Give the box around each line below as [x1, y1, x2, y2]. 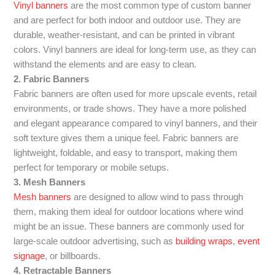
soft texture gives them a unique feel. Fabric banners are [14, 133, 239, 143]
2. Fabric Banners [14, 74, 90, 84]
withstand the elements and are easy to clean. [14, 59, 197, 69]
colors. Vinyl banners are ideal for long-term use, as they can [14, 44, 257, 55]
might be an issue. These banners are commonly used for [14, 221, 245, 231]
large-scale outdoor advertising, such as [14, 236, 176, 246]
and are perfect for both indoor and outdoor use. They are [14, 15, 241, 25]
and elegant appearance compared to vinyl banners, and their [14, 118, 258, 128]
